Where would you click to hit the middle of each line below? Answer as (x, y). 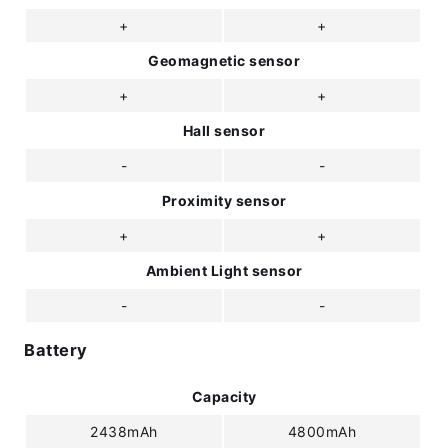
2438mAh (124, 431)
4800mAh (322, 431)
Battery (56, 350)
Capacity (224, 396)
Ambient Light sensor (224, 270)
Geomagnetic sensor (224, 60)
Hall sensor (224, 130)
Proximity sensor (224, 200)
